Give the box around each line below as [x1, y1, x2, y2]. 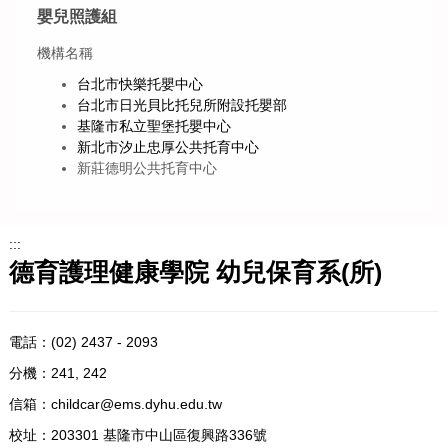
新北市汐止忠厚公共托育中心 [77, 138, 259, 155]
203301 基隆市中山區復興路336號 [50, 426, 267, 443]
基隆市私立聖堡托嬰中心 [77, 117, 231, 134]
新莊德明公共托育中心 [77, 159, 217, 176]
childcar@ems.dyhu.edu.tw [50, 395, 222, 412]
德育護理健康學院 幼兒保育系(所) [8, 258, 382, 286]
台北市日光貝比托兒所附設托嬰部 [77, 96, 287, 113]
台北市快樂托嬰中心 [77, 75, 203, 92]
